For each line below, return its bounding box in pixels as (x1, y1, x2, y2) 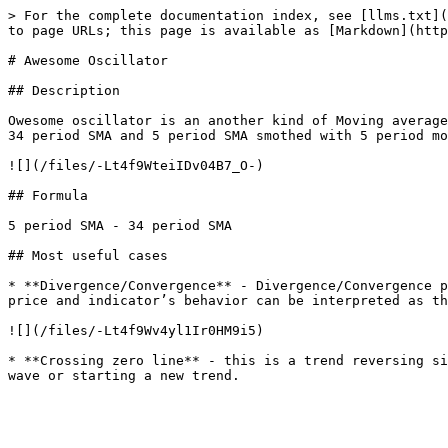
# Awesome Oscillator (8, 53, 168, 68)
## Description (8, 83, 120, 98)
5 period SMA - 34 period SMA (8, 218, 232, 233)
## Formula (8, 188, 88, 203)
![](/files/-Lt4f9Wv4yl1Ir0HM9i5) (8, 323, 264, 338)
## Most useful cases (8, 248, 168, 263)
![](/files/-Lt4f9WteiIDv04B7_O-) (8, 158, 264, 173)
